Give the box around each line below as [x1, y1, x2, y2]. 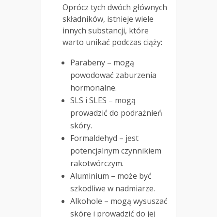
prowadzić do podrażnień [70, 108, 162, 119]
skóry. [70, 120, 92, 131]
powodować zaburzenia [70, 70, 156, 81]
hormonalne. [70, 82, 117, 93]
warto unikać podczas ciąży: [62, 37, 162, 48]
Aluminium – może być [70, 170, 152, 182]
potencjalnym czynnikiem [70, 145, 161, 156]
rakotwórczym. [70, 158, 124, 169]
